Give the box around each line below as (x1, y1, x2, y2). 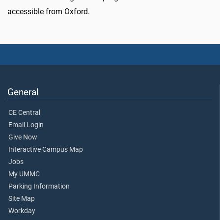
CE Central (8, 109, 40, 117)
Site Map (8, 194, 35, 203)
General (7, 86, 39, 98)
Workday (8, 207, 35, 216)
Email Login (8, 121, 44, 130)
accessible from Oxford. (7, 7, 90, 16)
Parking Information (8, 182, 70, 191)
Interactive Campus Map (8, 145, 83, 154)
